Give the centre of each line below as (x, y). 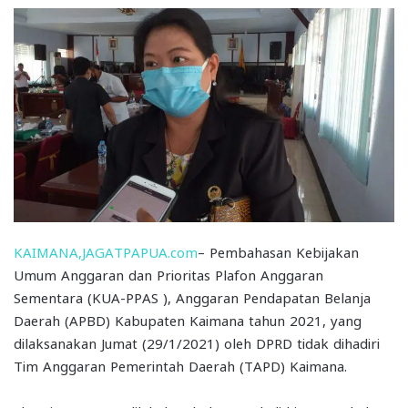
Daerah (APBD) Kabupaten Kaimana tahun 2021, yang (188, 319)
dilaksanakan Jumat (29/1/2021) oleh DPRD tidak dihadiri (197, 342)
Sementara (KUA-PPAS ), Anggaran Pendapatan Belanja (192, 296)
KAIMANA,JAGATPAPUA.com (106, 251)
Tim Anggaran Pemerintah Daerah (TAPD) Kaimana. (180, 365)
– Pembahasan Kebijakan (278, 251)
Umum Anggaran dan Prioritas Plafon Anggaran (168, 274)
